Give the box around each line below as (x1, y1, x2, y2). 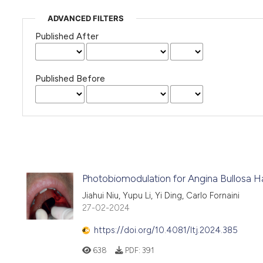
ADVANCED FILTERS (47, 13, 124, 23)
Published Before (35, 73, 105, 85)
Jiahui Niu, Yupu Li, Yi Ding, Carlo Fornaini (82, 190, 240, 201)
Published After (35, 31, 99, 42)
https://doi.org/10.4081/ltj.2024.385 (94, 225, 238, 236)
